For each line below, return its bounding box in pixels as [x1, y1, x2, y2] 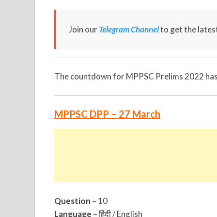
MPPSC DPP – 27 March [54, 108, 160, 120]
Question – [54, 196, 96, 206]
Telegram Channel [99, 24, 159, 35]
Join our [69, 24, 99, 35]
